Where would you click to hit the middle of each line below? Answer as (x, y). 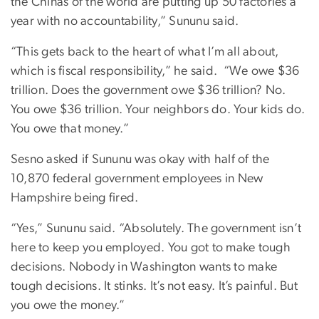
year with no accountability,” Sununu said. (125, 21)
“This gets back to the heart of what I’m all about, (145, 52)
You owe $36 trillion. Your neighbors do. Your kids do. (158, 109)
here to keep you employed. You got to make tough (151, 247)
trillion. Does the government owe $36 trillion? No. (148, 90)
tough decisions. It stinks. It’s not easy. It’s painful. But (154, 286)
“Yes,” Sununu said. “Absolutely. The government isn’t (156, 228)
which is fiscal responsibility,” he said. (116, 71)
